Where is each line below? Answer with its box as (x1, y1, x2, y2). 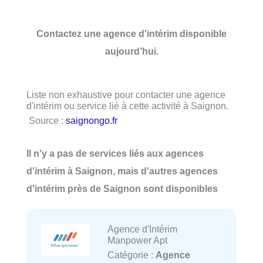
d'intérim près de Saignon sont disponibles (26, 183, 218, 194)
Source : (29, 114, 66, 126)
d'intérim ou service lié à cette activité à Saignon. (26, 100, 228, 111)
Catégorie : (107, 249, 156, 261)
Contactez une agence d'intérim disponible (36, 28, 227, 39)
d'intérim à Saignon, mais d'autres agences (26, 166, 218, 177)
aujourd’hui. (104, 45, 159, 56)
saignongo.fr (66, 114, 117, 126)
